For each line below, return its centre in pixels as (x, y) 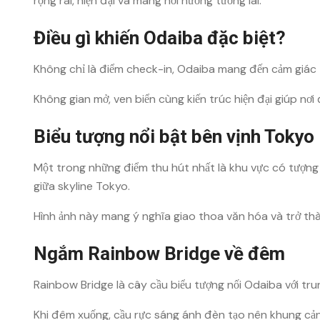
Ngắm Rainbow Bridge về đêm (159, 254)
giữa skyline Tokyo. (82, 186)
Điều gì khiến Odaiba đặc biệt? (160, 38)
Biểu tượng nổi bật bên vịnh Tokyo (174, 136)
